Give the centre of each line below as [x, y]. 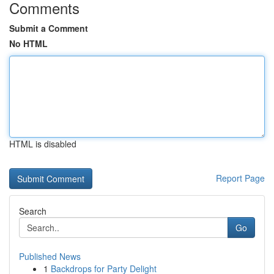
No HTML [28, 43]
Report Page [240, 178]
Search [33, 211]
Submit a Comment [49, 28]
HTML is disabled [43, 144]
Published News [50, 256]
